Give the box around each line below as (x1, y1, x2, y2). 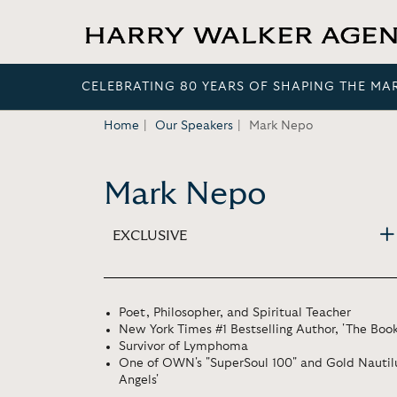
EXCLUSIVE (113, 228, 187, 243)
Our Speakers (155, 120, 233, 132)
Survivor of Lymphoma (119, 340, 248, 353)
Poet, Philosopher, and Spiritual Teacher (119, 307, 351, 319)
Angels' (119, 374, 159, 386)
